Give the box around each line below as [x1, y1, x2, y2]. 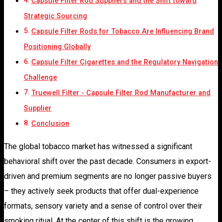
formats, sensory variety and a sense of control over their [4, 201, 202, 211]
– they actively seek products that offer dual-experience [4, 186, 199, 196]
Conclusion [31, 119, 69, 128]
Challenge [24, 73, 57, 82]
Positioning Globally [24, 42, 91, 51]
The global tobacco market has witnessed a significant [4, 141, 192, 151]
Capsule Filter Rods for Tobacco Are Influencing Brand [31, 27, 214, 36]
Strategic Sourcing [24, 11, 87, 20]
